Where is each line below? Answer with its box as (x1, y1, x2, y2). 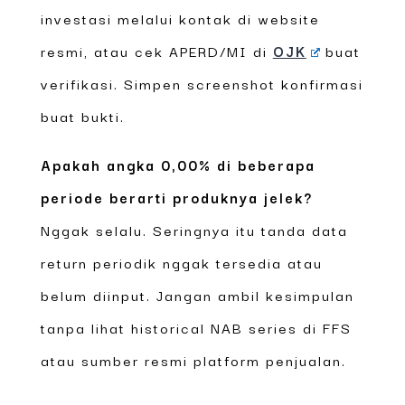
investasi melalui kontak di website (40, 6, 320, 29)
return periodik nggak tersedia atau (40, 250, 323, 273)
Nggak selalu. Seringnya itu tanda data (40, 218, 348, 240)
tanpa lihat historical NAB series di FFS (40, 316, 352, 338)
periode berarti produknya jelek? (40, 185, 313, 208)
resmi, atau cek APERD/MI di (40, 39, 273, 61)
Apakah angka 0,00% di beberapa (40, 153, 316, 175)
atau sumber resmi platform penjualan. (40, 348, 346, 371)
